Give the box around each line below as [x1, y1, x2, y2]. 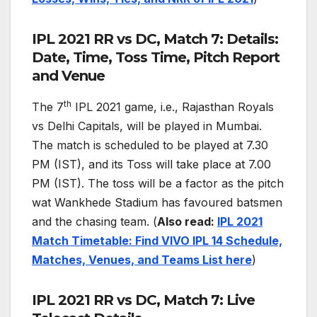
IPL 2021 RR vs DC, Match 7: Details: [32, 30, 278, 48]
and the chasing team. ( [32, 214, 157, 229]
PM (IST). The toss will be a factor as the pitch [32, 176, 284, 191]
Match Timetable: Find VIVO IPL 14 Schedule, [32, 234, 282, 248]
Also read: [157, 214, 217, 229]
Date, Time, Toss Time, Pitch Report [32, 49, 279, 67]
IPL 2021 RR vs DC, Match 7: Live [32, 292, 255, 309]
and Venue [32, 67, 105, 85]
